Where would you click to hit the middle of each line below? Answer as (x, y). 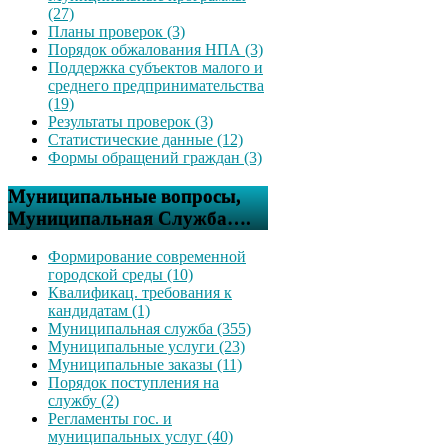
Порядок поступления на (133, 383)
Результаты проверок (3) (130, 121)
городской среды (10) (120, 275)
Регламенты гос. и (110, 419)
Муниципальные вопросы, (124, 196)
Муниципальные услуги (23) (146, 347)
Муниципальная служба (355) (149, 329)
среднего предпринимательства (156, 85)
